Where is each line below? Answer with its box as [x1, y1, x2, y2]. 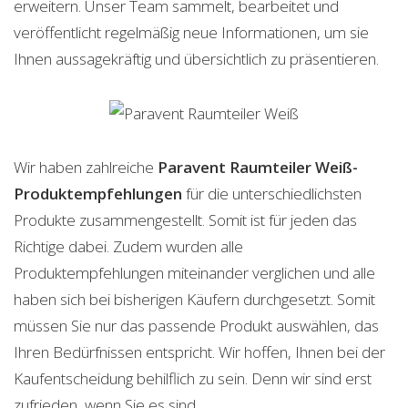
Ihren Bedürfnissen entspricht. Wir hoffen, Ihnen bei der [14, 342, 385, 362]
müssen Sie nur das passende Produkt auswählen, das [14, 315, 379, 336]
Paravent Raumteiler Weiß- [158, 157, 358, 178]
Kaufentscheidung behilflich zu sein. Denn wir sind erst [14, 368, 372, 389]
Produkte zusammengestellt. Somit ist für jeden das [14, 209, 357, 230]
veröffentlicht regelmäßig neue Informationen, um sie [14, 22, 369, 43]
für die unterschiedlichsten [182, 183, 362, 204]
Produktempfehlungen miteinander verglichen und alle [14, 262, 375, 283]
